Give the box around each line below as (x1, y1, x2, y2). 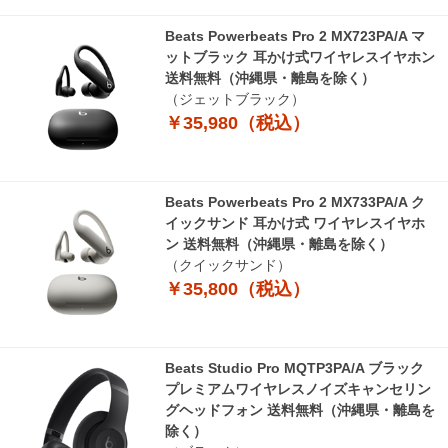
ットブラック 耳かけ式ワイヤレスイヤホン (165, 49, 435, 65)
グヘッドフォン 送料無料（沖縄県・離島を (165, 402, 435, 418)
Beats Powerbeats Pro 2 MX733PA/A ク (165, 194, 425, 210)
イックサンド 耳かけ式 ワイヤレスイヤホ (165, 215, 425, 231)
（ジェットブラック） (165, 91, 305, 107)
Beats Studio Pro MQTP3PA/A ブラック (165, 360, 424, 376)
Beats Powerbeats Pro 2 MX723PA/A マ (165, 28, 425, 44)
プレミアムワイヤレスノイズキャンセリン (165, 381, 431, 397)
